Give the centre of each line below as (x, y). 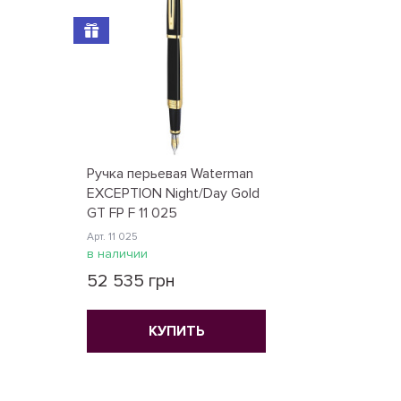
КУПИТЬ (176, 331)
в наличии (117, 254)
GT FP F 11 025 (132, 213)
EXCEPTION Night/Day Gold (173, 193)
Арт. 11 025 (112, 237)
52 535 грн (131, 281)
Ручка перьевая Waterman (170, 174)
